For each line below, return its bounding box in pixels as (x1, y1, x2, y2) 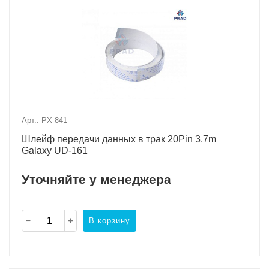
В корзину (89, 216, 130, 225)
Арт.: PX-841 (22, 116, 67, 125)
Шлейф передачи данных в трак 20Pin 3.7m (22, 134, 216, 145)
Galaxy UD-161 (22, 145, 88, 156)
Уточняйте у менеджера (22, 172, 171, 187)
